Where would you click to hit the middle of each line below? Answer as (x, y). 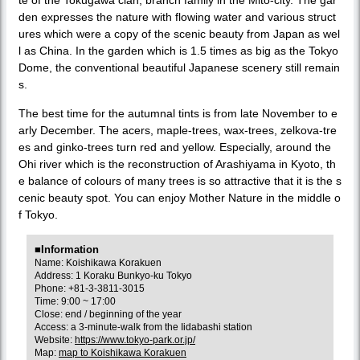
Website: (55, 340)
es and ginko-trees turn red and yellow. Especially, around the (175, 147)
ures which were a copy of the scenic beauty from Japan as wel (179, 33)
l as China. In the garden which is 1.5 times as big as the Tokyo (178, 50)
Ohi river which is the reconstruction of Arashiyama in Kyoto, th (177, 164)
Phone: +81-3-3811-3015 (90, 288)
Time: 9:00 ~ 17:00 (75, 301)
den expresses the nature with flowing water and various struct (177, 16)
